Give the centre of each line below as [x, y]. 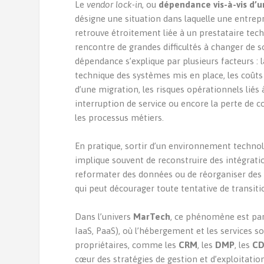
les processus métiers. [120, 118]
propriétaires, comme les [127, 245]
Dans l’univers [104, 217]
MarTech [152, 217]
